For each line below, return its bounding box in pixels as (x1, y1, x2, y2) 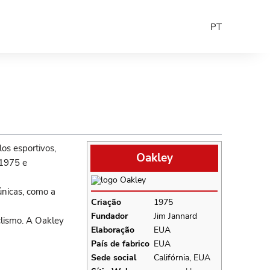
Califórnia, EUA (154, 251, 210, 263)
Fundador (91, 210, 128, 222)
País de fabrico (91, 237, 149, 250)
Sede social (91, 251, 136, 263)
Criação (91, 196, 121, 208)
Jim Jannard (154, 210, 197, 222)
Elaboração (91, 224, 134, 236)
